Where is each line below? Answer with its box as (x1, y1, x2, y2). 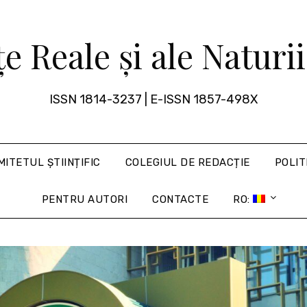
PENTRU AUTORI (41, 193, 128, 206)
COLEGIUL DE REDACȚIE (125, 156, 250, 169)
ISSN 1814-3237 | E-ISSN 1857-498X (49, 92, 258, 107)
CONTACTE (152, 193, 209, 206)
